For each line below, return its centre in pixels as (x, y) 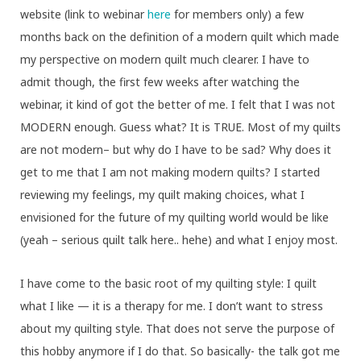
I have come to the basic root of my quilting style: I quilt (168, 284)
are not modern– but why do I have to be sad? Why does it (176, 150)
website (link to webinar (84, 15)
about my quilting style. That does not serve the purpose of (177, 329)
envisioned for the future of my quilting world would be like (174, 218)
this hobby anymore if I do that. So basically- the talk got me (180, 351)
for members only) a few (237, 15)
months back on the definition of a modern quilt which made (180, 37)
